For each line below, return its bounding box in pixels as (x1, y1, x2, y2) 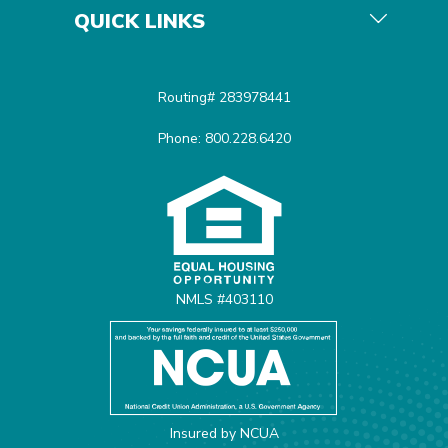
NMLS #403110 (175, 289, 273, 309)
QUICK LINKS (74, 7, 205, 35)
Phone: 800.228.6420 (157, 128, 291, 148)
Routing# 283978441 (157, 87, 291, 107)
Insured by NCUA (169, 423, 279, 443)
